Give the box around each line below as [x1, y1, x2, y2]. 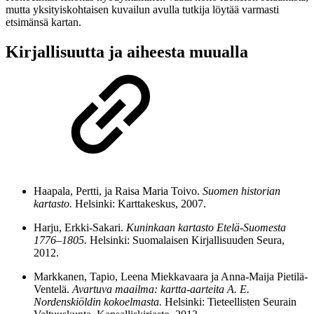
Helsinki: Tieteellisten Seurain [162, 295, 296, 308]
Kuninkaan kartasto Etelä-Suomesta [126, 221, 286, 233]
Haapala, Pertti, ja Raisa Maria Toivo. [34, 184, 203, 197]
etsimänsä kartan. [6, 15, 81, 28]
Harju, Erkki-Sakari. [34, 221, 126, 233]
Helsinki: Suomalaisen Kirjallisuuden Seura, [87, 233, 285, 246]
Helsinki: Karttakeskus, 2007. [72, 197, 206, 210]
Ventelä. [34, 282, 72, 295]
